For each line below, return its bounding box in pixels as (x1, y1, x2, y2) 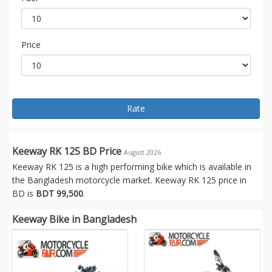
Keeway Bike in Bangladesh (12, 212, 137, 226)
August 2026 (124, 148, 161, 157)
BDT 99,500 (36, 188, 83, 200)
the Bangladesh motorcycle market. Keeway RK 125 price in (12, 174, 246, 186)
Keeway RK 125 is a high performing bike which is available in (12, 161, 251, 173)
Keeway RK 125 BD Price (12, 144, 124, 158)
